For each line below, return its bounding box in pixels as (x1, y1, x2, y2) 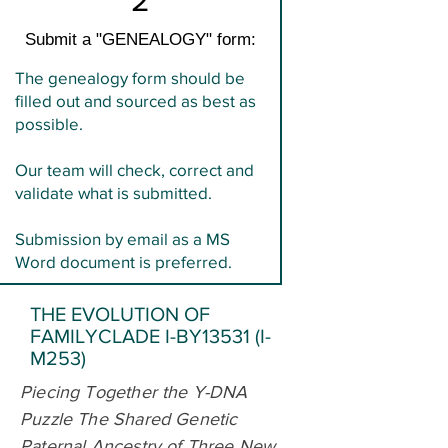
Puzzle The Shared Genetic (20, 408, 238, 429)
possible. (15, 113, 83, 133)
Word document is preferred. (15, 251, 232, 271)
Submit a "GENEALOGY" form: (24, 29, 256, 49)
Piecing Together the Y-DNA (20, 381, 248, 402)
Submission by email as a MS (15, 228, 230, 248)
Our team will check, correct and (15, 159, 254, 179)
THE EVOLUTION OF (30, 302, 210, 325)
